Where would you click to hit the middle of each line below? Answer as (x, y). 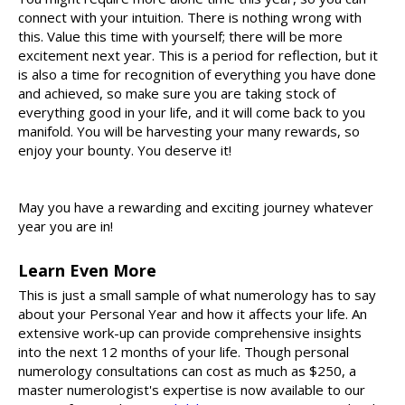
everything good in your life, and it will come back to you (192, 113)
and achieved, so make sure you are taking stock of (177, 94)
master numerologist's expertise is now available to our (192, 390)
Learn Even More (87, 271)
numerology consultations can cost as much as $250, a (187, 371)
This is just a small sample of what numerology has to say (197, 295)
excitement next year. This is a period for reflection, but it (198, 56)
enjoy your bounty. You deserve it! (125, 151)
